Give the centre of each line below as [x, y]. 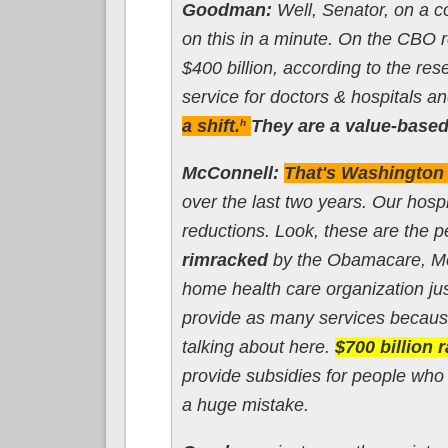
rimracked [227, 259]
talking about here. [258, 346]
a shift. [210, 125]
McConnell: [232, 172]
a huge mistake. [245, 404]
